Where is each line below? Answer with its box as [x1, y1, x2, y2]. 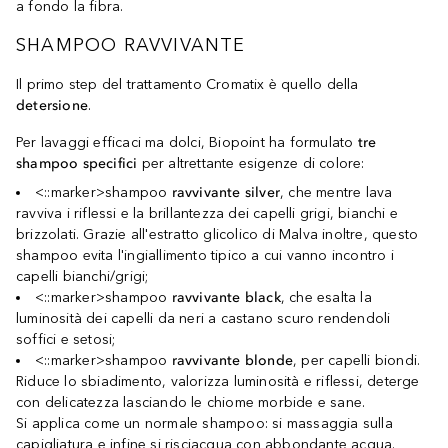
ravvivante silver [171, 184, 281, 201]
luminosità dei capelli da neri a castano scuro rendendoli [16, 310, 391, 327]
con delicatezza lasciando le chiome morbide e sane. [16, 394, 366, 411]
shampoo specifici [16, 155, 138, 172]
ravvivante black [171, 289, 281, 306]
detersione [16, 97, 88, 114]
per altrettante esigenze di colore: [137, 155, 365, 172]
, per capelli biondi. [293, 352, 421, 369]
